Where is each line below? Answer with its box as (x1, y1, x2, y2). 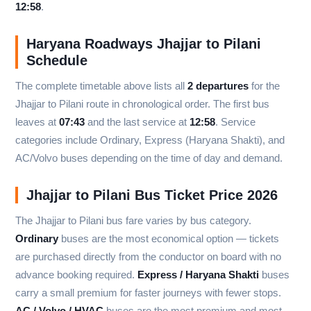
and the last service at (85, 116, 190, 128)
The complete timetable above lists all (15, 80, 187, 92)
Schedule (26, 53, 87, 69)
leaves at (15, 116, 59, 128)
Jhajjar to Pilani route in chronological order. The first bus (15, 98, 269, 110)
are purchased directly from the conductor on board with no (15, 251, 281, 263)
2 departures (187, 80, 249, 92)
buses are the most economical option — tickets (58, 233, 279, 245)
